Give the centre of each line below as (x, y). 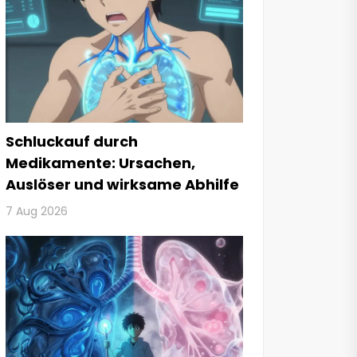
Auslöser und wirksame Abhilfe (122, 184)
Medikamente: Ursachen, (100, 163)
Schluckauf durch (72, 141)
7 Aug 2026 (37, 211)
